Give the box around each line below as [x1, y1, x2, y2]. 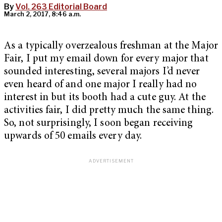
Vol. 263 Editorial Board [15, 2, 107, 12]
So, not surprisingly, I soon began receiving [4, 118, 193, 129]
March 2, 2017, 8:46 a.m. [4, 10, 81, 18]
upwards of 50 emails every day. [4, 131, 142, 142]
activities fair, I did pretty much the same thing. [4, 106, 214, 116]
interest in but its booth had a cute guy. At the [4, 93, 206, 104]
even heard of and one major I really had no [4, 80, 197, 91]
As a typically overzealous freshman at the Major [4, 41, 218, 52]
